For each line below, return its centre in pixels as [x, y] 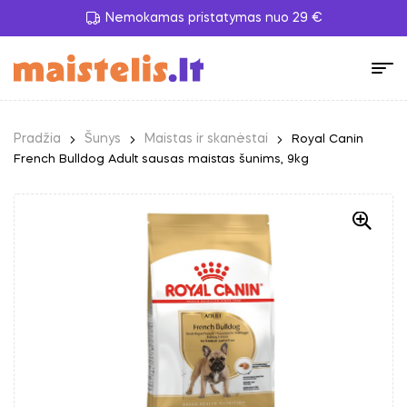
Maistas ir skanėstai [206, 139]
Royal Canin [328, 139]
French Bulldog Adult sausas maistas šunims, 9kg [161, 159]
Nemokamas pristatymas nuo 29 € [213, 18]
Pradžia [37, 139]
